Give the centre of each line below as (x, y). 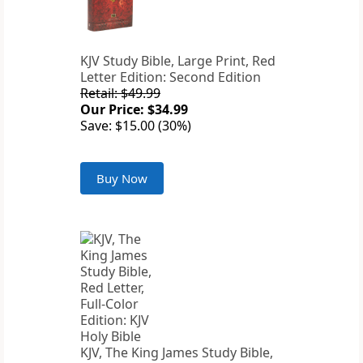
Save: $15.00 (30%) (136, 126)
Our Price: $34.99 (134, 110)
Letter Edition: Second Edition (171, 77)
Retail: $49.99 (120, 94)
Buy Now (122, 179)
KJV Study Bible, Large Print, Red (178, 61)
